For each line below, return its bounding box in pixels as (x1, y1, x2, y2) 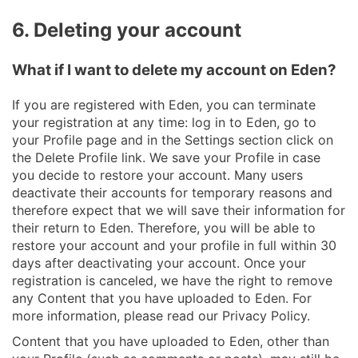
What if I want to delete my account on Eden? (12, 61, 336, 80)
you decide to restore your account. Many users (12, 166, 303, 183)
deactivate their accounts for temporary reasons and (12, 184, 332, 201)
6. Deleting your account (12, 18, 241, 42)
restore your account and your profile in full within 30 (12, 237, 336, 253)
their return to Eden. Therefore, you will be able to (12, 219, 316, 236)
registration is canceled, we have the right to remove (12, 272, 332, 288)
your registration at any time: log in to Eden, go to (12, 113, 316, 130)
